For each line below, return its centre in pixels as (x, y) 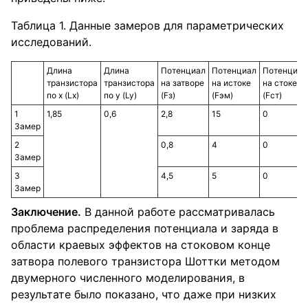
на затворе (183, 83)
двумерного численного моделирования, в (128, 278)
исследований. (51, 42)
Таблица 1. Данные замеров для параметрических (147, 25)
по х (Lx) (63, 95)
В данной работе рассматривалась (178, 212)
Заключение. (46, 212)
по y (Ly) (120, 95)
